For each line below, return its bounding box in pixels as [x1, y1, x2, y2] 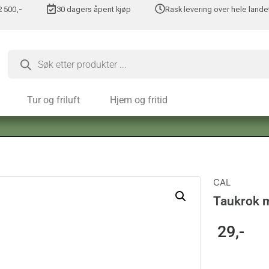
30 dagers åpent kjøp [56, 5, 131, 14]
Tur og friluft [27, 94, 80, 106]
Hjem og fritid [110, 94, 168, 106]
